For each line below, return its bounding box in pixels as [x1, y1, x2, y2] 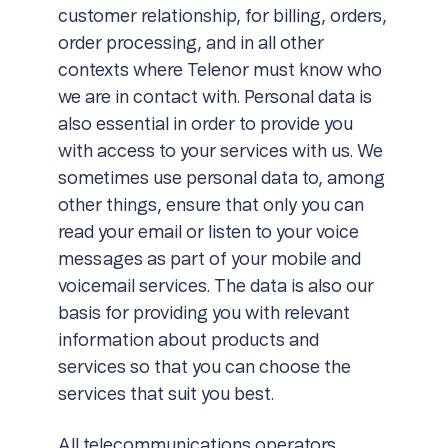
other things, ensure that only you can [57, 197, 364, 215]
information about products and [57, 332, 319, 350]
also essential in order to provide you [57, 116, 353, 134]
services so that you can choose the [57, 359, 351, 377]
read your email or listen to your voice [57, 224, 359, 242]
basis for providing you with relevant [57, 305, 350, 323]
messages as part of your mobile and [57, 251, 361, 269]
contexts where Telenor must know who [57, 62, 382, 80]
